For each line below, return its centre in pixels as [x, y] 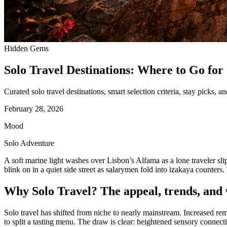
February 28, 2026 [34, 108]
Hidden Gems [26, 48]
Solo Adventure [29, 143]
